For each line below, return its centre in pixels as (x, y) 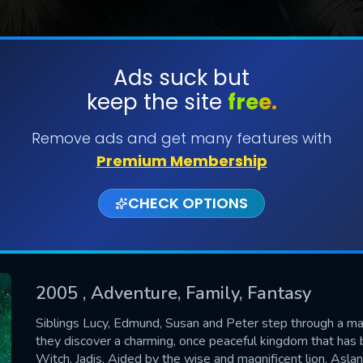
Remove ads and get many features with (181, 138)
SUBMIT (181, 128)
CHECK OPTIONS (188, 203)
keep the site (157, 102)
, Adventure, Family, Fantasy (197, 293)
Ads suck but (181, 78)
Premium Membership (181, 161)
